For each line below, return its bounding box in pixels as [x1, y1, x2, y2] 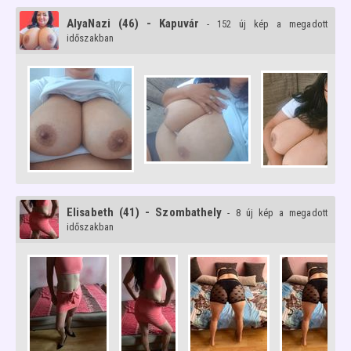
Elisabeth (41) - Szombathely [67, 205, 223, 219]
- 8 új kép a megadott [227, 207, 327, 219]
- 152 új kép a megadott [207, 18, 327, 30]
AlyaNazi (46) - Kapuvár [67, 16, 200, 31]
